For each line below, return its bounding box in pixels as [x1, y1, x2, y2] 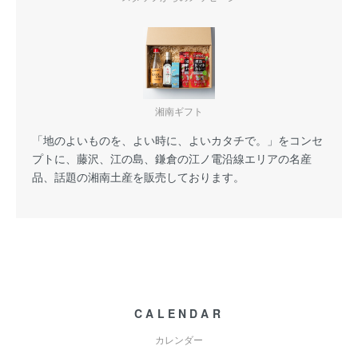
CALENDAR [134, 305, 224, 321]
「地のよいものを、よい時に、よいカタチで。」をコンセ [32, 132, 323, 148]
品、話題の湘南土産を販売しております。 [32, 169, 245, 185]
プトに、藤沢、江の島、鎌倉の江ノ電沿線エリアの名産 [32, 150, 312, 166]
